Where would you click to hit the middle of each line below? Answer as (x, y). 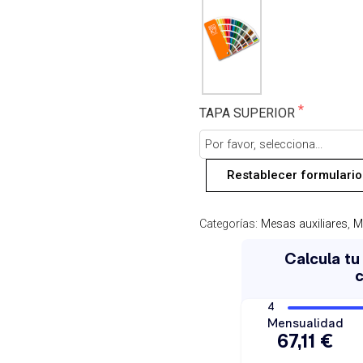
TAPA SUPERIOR (249, 113)
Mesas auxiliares (305, 224)
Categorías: (231, 224)
